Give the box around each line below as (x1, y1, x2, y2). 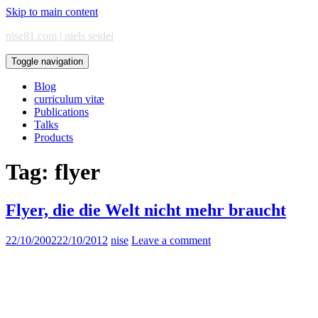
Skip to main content (6, 6, 98, 18)
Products (34, 131, 73, 143)
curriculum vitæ (34, 93, 104, 105)
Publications (34, 106, 89, 118)
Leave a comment (131, 234, 211, 246)
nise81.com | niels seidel (6, 30, 114, 42)
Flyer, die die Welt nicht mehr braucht (6, 200, 286, 219)
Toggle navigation (11, 56, 83, 67)
